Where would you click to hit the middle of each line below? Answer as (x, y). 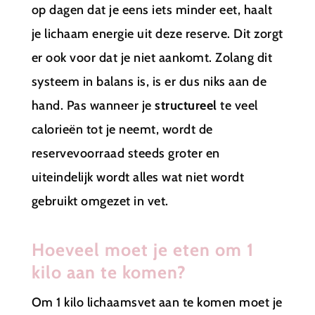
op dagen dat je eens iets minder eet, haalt (152, 9)
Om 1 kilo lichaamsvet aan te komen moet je (157, 302)
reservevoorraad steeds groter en (126, 153)
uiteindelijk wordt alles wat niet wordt (138, 177)
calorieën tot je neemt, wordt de (122, 129)
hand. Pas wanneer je (93, 105)
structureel (186, 105)
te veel (237, 105)
